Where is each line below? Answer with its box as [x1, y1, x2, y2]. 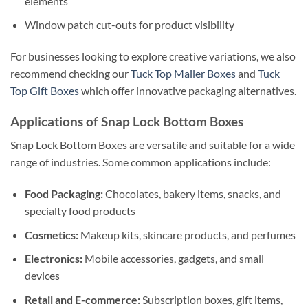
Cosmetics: [24, 228, 78, 241]
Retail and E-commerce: [24, 292, 140, 306]
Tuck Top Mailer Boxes [131, 67, 236, 80]
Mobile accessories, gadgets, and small [82, 252, 264, 265]
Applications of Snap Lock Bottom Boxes [10, 113, 243, 129]
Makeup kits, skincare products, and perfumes [78, 228, 296, 241]
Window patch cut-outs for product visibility [24, 18, 234, 32]
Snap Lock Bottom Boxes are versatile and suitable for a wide [10, 138, 295, 152]
